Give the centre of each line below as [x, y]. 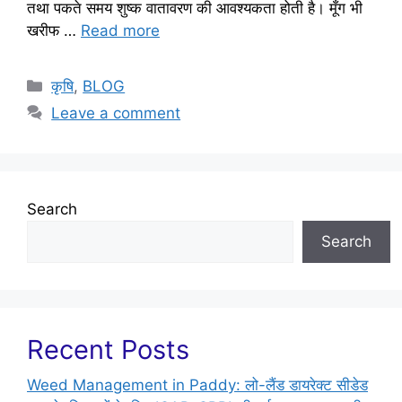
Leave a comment [116, 114]
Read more [120, 31]
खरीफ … [54, 31]
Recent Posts [108, 350]
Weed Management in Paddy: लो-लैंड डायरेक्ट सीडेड [197, 385]
